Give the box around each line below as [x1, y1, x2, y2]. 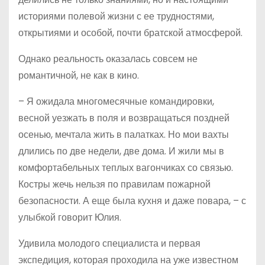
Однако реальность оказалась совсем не [18, 52, 198, 66]
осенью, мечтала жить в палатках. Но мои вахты [18, 128, 229, 142]
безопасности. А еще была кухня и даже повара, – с [18, 194, 246, 208]
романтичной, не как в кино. [18, 69, 139, 83]
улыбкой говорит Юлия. [18, 211, 121, 225]
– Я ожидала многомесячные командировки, [18, 95, 214, 109]
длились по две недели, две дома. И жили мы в [18, 144, 224, 159]
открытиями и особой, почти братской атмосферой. [18, 26, 243, 40]
